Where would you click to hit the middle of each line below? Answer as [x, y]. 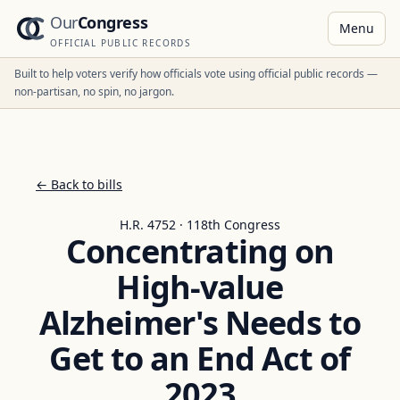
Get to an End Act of [200, 358]
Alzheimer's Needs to [200, 323]
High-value [200, 287]
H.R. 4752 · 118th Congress [200, 225]
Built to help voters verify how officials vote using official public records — [196, 74]
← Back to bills [79, 184]
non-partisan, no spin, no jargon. [94, 92]
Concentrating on [200, 251]
